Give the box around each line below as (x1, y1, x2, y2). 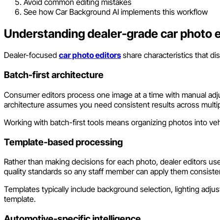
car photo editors (59, 50, 121, 60)
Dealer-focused (4, 50, 59, 60)
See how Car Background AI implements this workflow (24, 6, 208, 17)
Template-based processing (4, 136, 123, 148)
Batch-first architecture (4, 69, 104, 81)
